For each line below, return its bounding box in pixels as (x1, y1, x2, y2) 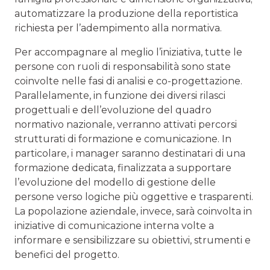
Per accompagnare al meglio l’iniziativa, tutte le (14, 46, 242, 58)
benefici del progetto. (14, 249, 119, 261)
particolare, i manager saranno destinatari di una (14, 148, 245, 160)
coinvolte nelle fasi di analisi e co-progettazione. (14, 75, 242, 87)
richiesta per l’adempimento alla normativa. (14, 22, 222, 34)
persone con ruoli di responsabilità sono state (14, 61, 231, 73)
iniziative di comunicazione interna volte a (14, 220, 214, 232)
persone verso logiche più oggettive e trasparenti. (14, 191, 253, 203)
